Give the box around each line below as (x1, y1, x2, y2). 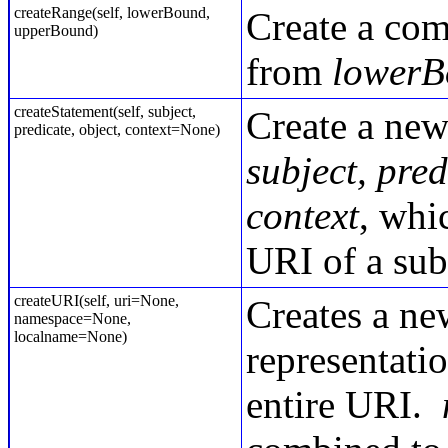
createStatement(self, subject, (14, 103, 196, 120)
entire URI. (246, 383, 442, 426)
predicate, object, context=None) (14, 121, 220, 138)
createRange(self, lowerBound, (14, 4, 210, 21)
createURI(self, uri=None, (14, 292, 179, 309)
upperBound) (14, 22, 98, 39)
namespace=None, (14, 310, 131, 327)
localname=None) (14, 328, 127, 345)
